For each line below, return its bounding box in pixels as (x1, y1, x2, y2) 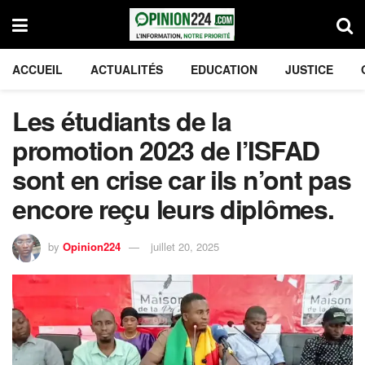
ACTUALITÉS (90, 61, 163, 77)
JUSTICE (285, 61, 333, 77)
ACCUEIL (12, 61, 63, 77)
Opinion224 (63, 238, 121, 254)
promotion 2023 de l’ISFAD (12, 131, 319, 169)
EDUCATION (191, 61, 257, 77)
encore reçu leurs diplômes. (12, 190, 341, 227)
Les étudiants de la (12, 102, 231, 139)
